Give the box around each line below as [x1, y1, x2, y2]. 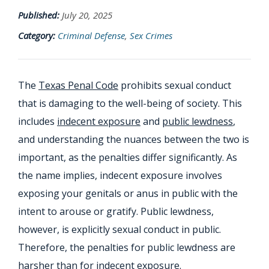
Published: [18, 9, 59, 22]
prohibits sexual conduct [118, 79, 231, 92]
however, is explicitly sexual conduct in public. [18, 223, 221, 237]
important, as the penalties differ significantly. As [18, 151, 237, 165]
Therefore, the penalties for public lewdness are [18, 241, 235, 255]
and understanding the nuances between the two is [18, 133, 249, 147]
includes [18, 115, 57, 128]
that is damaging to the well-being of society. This [18, 97, 242, 110]
